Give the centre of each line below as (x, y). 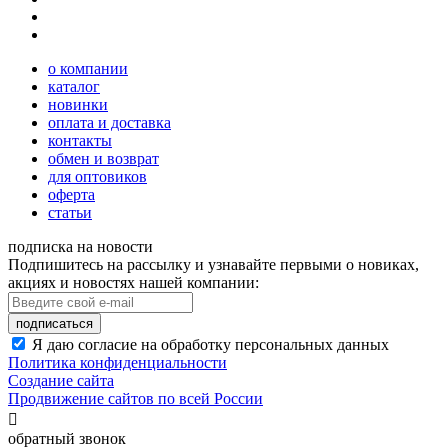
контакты (80, 141)
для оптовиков (97, 177)
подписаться (54, 324)
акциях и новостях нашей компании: (133, 283)
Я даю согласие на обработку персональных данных (210, 345)
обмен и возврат (103, 159)
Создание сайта (61, 381)
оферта (71, 195)
